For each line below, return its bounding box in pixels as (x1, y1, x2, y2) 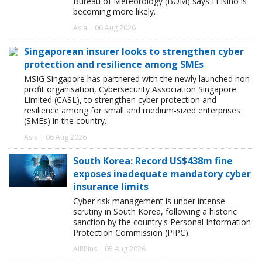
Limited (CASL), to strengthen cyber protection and (24, 94, 216, 106)
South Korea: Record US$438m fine (73, 154, 233, 168)
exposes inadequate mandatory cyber (73, 167, 251, 181)
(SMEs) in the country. (24, 115, 106, 127)
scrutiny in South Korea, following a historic (73, 206, 237, 218)
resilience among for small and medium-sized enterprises (24, 105, 240, 116)
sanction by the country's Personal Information (73, 216, 251, 228)
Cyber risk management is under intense (73, 195, 225, 207)
